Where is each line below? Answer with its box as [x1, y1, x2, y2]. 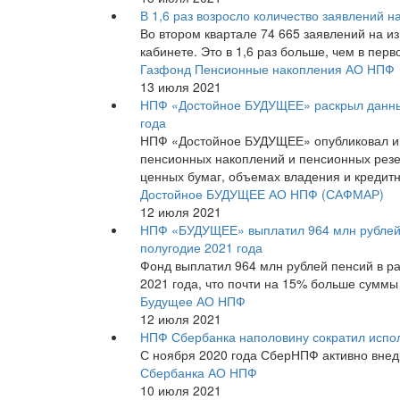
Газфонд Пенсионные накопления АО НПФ [140, 59, 395, 78]
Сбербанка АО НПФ [140, 362, 257, 381]
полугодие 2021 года [140, 237, 262, 256]
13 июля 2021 [140, 77, 221, 96]
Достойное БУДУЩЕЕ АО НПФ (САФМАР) [140, 184, 384, 203]
